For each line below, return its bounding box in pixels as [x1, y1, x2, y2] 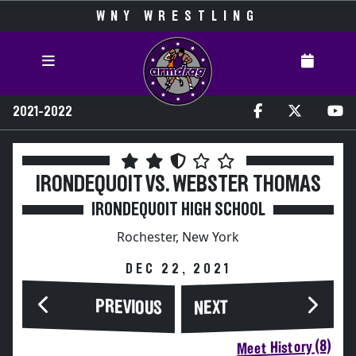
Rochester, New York [117, 228, 239, 246]
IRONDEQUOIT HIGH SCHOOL [91, 200, 265, 219]
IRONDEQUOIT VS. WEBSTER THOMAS [35, 173, 321, 196]
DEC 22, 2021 [125, 262, 231, 277]
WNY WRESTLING [96, 10, 260, 24]
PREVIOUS [95, 296, 162, 319]
